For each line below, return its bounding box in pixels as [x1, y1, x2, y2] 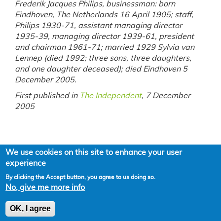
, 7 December [142, 92, 190, 100]
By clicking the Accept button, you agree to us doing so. [5, 174, 156, 180]
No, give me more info [5, 184, 85, 191]
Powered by [7, 196, 54, 204]
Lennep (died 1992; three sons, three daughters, [15, 54, 191, 62]
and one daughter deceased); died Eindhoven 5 [15, 65, 187, 73]
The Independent [79, 92, 142, 100]
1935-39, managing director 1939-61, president [15, 33, 194, 40]
